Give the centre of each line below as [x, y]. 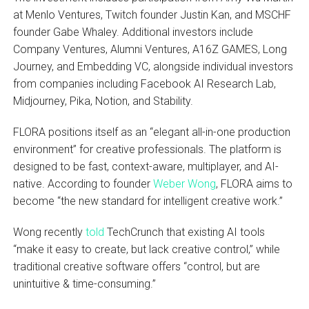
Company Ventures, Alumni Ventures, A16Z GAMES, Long [150, 49]
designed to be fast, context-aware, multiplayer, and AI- [146, 166]
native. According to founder [83, 183]
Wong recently [49, 232]
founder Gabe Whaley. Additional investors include [133, 32]
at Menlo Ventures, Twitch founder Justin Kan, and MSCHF [152, 14]
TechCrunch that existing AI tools [184, 232]
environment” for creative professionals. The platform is [147, 149]
